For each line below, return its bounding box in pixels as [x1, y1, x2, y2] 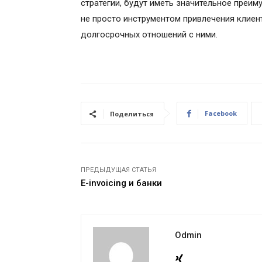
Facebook [205, 109, 237, 118]
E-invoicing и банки [81, 178, 162, 189]
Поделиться [110, 109, 154, 119]
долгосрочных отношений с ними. [81, 29, 218, 40]
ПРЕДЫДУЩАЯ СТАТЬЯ [81, 166, 156, 174]
